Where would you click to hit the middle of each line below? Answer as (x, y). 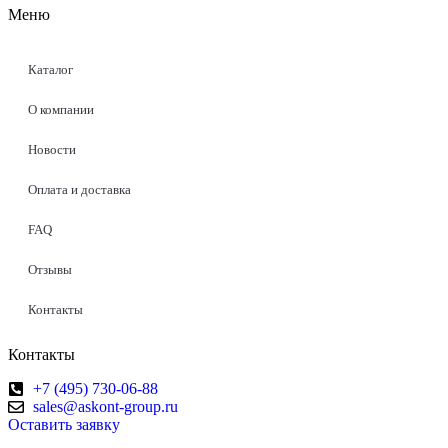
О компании (61, 110)
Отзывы (50, 270)
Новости (52, 150)
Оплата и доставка (79, 190)
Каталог (50, 70)
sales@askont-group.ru (105, 407)
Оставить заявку (64, 425)
